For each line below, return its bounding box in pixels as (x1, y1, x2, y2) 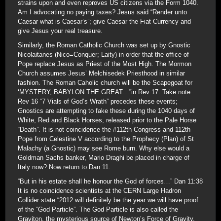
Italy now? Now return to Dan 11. (18, 163, 110, 171)
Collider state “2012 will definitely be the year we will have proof (18, 196, 198, 204)
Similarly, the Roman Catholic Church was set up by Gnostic (18, 41, 190, 49)
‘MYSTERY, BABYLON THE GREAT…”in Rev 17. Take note (18, 88, 190, 96)
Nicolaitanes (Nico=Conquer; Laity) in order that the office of (18, 51, 189, 58)
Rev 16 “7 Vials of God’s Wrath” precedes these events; (18, 98, 178, 105)
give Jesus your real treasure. (18, 27, 103, 35)
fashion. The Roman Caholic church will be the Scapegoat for (18, 79, 192, 86)
